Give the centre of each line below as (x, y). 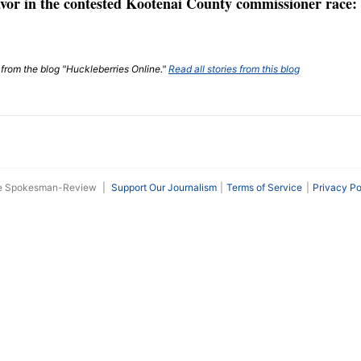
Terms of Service (265, 187)
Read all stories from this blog (234, 69)
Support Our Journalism (164, 187)
